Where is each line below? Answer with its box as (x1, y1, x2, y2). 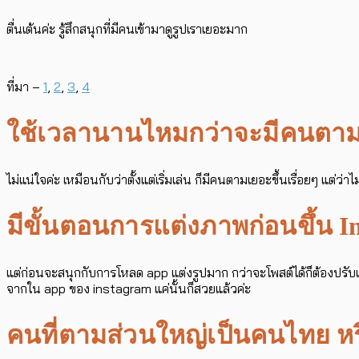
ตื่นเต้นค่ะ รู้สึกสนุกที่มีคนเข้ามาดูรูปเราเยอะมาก (6, 20, 248, 37)
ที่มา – (6, 78, 43, 95)
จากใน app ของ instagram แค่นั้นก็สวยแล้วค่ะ (6, 280, 251, 296)
